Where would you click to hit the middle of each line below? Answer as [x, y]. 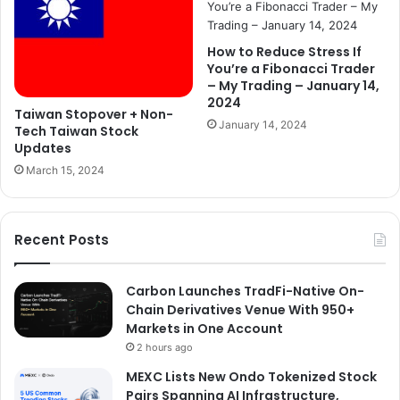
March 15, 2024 [65, 171]
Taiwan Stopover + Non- [94, 115]
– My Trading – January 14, [293, 86]
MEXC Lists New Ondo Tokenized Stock [251, 377]
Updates [43, 149]
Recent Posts [62, 240]
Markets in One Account [204, 329]
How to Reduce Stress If [284, 52]
